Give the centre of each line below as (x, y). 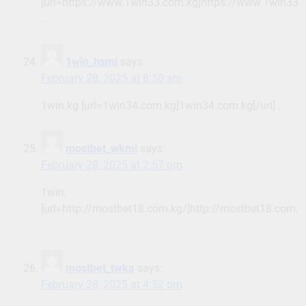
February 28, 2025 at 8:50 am (112, 79)
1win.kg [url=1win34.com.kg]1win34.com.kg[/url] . (161, 106)
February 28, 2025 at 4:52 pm (112, 285)
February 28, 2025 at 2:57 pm (112, 165)
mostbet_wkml (101, 149)
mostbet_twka (100, 268)
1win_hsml (92, 62)
